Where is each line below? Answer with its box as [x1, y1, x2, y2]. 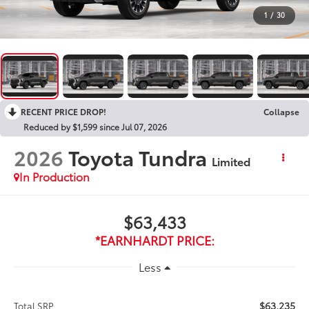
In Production [19, 168, 90, 185]
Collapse [263, 106, 299, 118]
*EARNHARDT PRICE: [94, 231, 215, 250]
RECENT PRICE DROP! [21, 106, 106, 118]
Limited [212, 153, 251, 170]
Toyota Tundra [68, 142, 208, 172]
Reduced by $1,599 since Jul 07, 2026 [23, 121, 167, 133]
